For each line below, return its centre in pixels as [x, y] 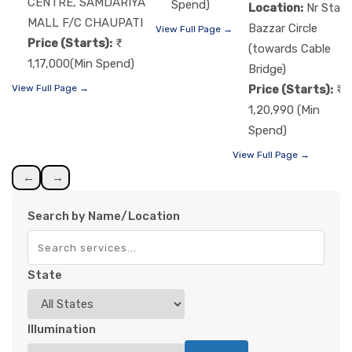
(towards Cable [290, 48]
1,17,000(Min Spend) [81, 64]
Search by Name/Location [104, 216]
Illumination [62, 329]
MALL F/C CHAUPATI [85, 23]
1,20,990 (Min [284, 110]
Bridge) [267, 69]
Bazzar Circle [283, 28]
